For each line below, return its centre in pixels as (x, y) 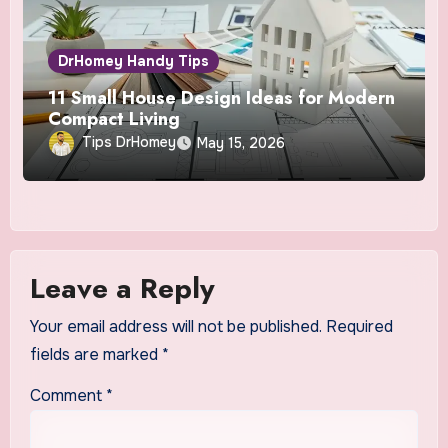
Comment (67, 395)
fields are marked (95, 355)
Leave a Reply (122, 288)
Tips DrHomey (129, 142)
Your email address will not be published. (175, 327)
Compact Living (114, 119)
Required (359, 327)
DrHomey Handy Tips (134, 61)
